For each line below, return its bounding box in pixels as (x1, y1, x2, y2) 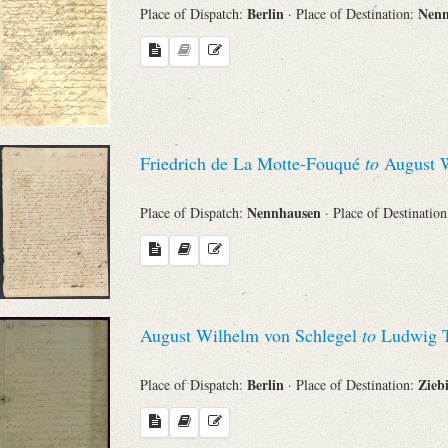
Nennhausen (247, 202, 325, 224)
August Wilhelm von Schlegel (140, 322, 362, 347)
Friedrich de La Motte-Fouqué (140, 150, 365, 175)
